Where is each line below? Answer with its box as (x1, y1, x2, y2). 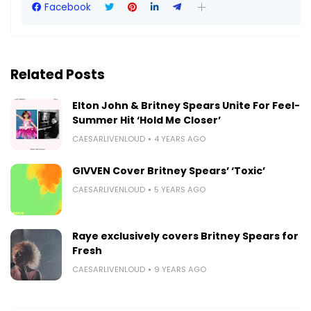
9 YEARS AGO (154, 263, 206, 275)
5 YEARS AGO (154, 183, 205, 195)
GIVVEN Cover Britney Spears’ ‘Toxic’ (72, 163, 265, 178)
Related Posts (10, 65, 105, 84)
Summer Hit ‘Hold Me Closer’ (72, 112, 221, 127)
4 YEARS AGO (154, 133, 205, 144)
